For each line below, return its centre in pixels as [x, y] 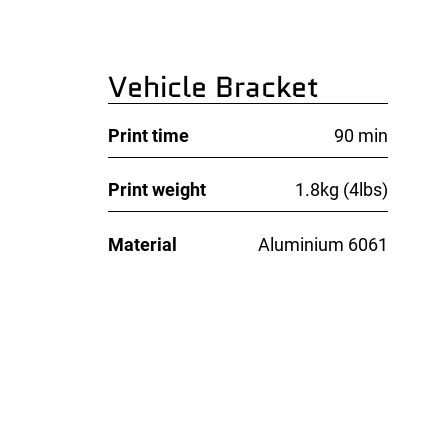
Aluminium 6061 [323, 244]
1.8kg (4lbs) [342, 190]
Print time [149, 136]
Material [143, 244]
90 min [361, 136]
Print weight [157, 190]
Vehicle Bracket [214, 87]
